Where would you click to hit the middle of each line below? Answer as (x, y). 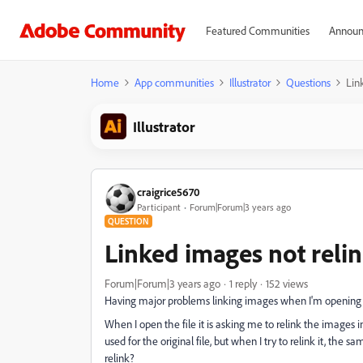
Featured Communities (257, 30)
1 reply (243, 283)
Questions (308, 82)
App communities (174, 82)
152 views (287, 283)
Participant (159, 207)
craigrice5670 (169, 191)
